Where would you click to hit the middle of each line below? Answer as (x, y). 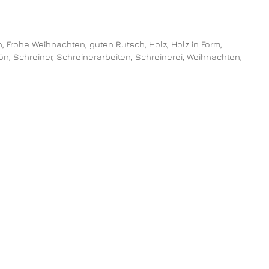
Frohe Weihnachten (46, 44)
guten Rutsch (117, 44)
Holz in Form (195, 44)
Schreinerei (159, 56)
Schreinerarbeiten (94, 56)
